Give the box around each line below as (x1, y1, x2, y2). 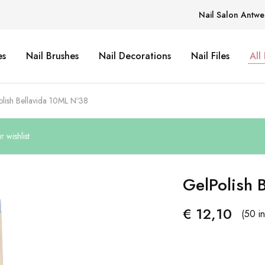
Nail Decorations (98, 49, 171, 63)
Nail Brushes (25, 49, 79, 63)
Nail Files (190, 49, 230, 63)
